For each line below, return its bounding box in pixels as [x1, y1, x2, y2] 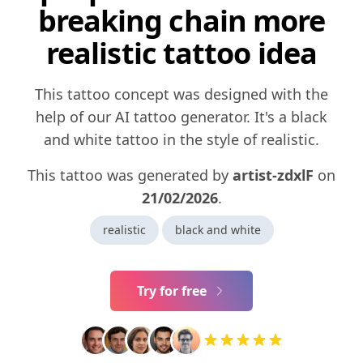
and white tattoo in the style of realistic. [44, 130, 319, 150]
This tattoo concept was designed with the [35, 84, 328, 105]
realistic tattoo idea [45, 33, 318, 74]
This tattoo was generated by [28, 165, 233, 186]
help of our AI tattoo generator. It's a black [36, 107, 327, 127]
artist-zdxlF [233, 165, 314, 186]
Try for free [137, 282, 207, 301]
